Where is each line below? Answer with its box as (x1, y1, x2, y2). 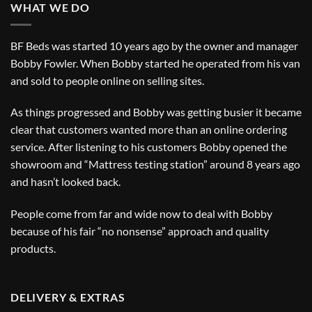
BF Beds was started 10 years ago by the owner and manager (10, 38, 298, 52)
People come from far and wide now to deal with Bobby (10, 207, 272, 221)
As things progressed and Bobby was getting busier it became (10, 105, 302, 119)
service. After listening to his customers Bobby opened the (10, 140, 287, 154)
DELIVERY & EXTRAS (10, 290, 125, 304)
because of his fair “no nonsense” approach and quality (10, 224, 269, 238)
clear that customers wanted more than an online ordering (10, 123, 287, 136)
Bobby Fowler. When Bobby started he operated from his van (10, 56, 300, 70)
